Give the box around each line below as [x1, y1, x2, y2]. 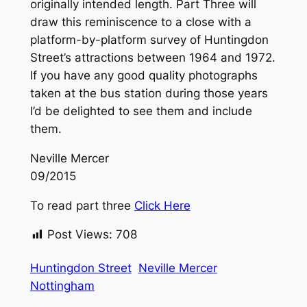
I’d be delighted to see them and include [29, 103, 252, 118]
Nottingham [29, 278, 95, 293]
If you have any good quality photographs [29, 68, 258, 82]
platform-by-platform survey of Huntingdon [29, 32, 269, 47]
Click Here [134, 198, 191, 212]
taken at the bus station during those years [29, 86, 268, 100]
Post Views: [47, 228, 112, 242]
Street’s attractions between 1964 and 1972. [29, 50, 275, 64]
